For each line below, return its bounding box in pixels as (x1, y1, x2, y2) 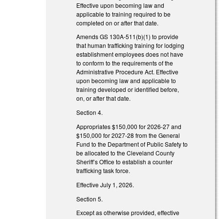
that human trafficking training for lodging (76, 41, 185, 50)
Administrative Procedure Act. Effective (76, 67, 179, 76)
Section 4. (76, 108, 103, 117)
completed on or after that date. (76, 18, 159, 27)
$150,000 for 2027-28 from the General (76, 131, 180, 139)
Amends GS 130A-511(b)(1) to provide (76, 32, 179, 41)
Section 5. (76, 194, 103, 203)
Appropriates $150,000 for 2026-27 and (76, 122, 182, 131)
